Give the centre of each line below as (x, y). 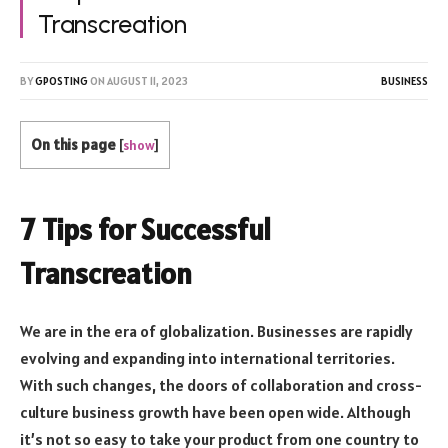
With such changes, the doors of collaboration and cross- (221, 385)
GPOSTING (61, 80)
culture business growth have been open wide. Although (215, 412)
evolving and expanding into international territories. (207, 358)
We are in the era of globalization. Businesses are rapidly (216, 331)
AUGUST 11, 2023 (147, 80)
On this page (73, 144)
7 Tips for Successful (145, 230)
